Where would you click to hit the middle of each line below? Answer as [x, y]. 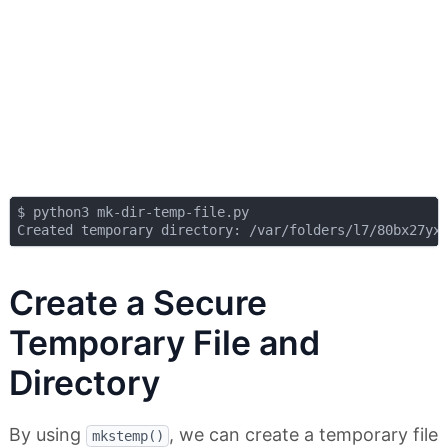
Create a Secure [138, 303]
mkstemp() [127, 436]
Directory [84, 383]
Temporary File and [164, 343]
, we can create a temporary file [303, 435]
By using [47, 435]
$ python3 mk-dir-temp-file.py [132, 212]
